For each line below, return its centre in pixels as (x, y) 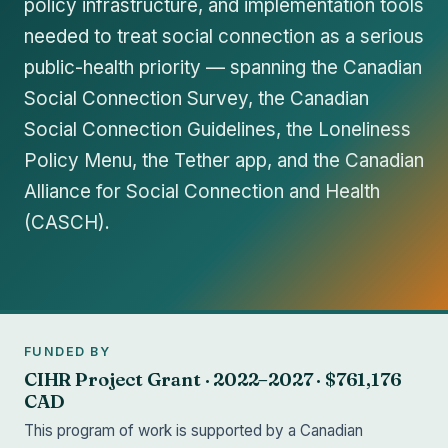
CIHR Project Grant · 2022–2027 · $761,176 (213, 379)
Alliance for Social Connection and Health (202, 191)
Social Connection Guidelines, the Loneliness (217, 129)
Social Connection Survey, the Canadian (196, 98)
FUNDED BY (67, 352)
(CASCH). (67, 222)
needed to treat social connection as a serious (224, 36)
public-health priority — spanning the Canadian (223, 67)
